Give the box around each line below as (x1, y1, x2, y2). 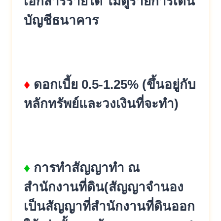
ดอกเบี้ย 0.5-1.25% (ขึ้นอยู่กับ (30, 77, 196, 92)
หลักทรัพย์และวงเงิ (24, 96, 127, 111)
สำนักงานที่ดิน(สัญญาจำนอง (24, 180, 184, 194)
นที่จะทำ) (127, 96, 179, 111)
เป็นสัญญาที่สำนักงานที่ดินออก (24, 199, 195, 214)
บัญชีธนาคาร (24, 13, 99, 28)
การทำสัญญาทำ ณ (34, 160, 140, 175)
